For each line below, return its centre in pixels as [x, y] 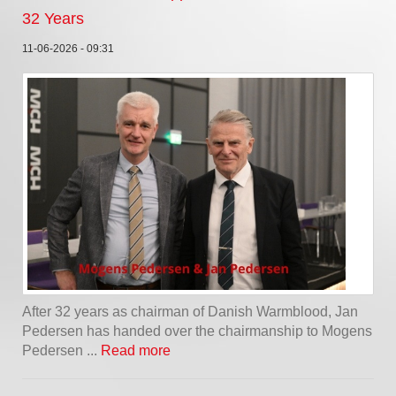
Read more [136, 350]
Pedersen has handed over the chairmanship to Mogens [197, 331]
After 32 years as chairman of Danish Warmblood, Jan [190, 311]
